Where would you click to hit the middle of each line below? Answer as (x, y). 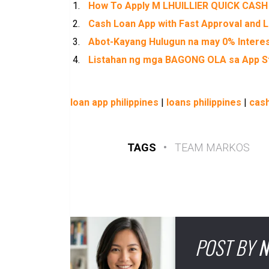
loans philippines (204, 102)
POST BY (225, 247)
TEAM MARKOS (212, 147)
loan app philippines (114, 102)
